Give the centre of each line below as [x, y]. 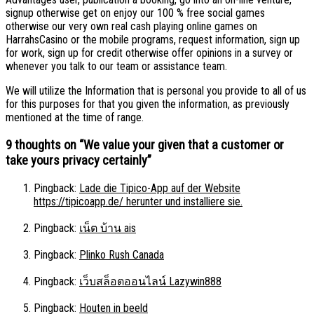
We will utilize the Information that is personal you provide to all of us [156, 91]
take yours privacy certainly [76, 161]
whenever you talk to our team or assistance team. [116, 67]
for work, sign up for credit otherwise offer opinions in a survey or [149, 53]
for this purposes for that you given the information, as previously [148, 104]
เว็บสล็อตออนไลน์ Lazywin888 [150, 281]
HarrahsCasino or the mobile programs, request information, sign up [153, 40]
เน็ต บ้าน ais [108, 228]
